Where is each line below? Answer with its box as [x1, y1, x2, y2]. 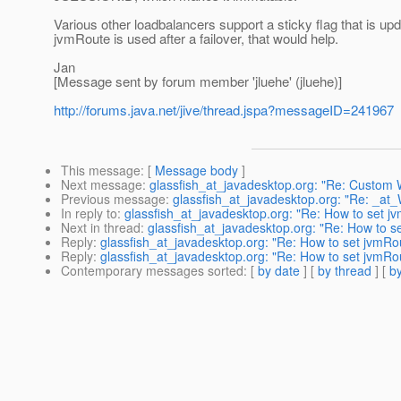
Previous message [61, 190, 166, 209]
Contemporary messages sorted [61, 261, 243, 280]
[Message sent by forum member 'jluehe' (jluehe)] [54, 72, 342, 91]
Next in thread [61, 218, 141, 237]
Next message [61, 175, 142, 194]
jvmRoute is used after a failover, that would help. [54, 29, 338, 48]
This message [61, 161, 141, 180]
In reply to [61, 204, 117, 223]
